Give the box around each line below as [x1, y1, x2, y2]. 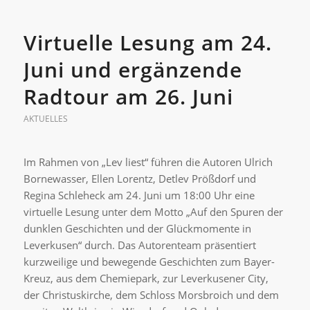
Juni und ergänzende [23, 55, 242, 84]
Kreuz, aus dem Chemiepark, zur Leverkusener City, [23, 271, 268, 285]
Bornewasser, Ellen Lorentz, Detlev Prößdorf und [23, 172, 256, 185]
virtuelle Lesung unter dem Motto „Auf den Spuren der [23, 205, 283, 219]
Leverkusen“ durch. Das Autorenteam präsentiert [23, 238, 256, 252]
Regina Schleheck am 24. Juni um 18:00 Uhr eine [23, 188, 255, 202]
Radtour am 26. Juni [23, 82, 233, 111]
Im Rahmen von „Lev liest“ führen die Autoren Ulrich [23, 155, 273, 169]
